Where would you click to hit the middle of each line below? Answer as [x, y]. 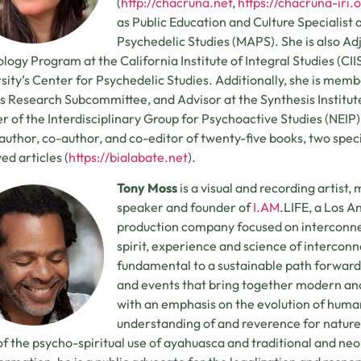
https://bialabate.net [128, 157]
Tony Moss [147, 188]
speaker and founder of [185, 207]
